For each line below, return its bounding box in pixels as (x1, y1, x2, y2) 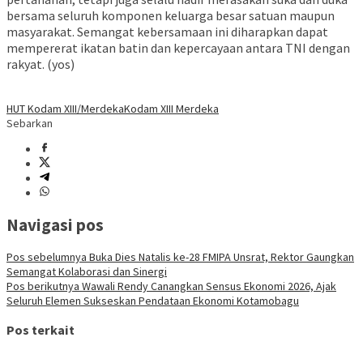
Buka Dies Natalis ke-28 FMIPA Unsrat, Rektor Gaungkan (87, 250, 354, 265)
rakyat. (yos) (6, 55, 75, 72)
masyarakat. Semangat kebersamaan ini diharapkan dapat (6, 23, 328, 40)
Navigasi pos (6, 213, 104, 236)
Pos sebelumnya (6, 250, 87, 265)
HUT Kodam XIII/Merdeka (6, 100, 124, 116)
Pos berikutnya (6, 279, 79, 294)
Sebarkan (6, 115, 53, 130)
